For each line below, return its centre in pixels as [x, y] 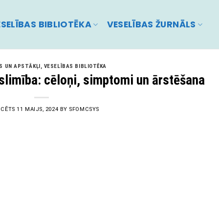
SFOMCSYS [84, 109]
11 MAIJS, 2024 [38, 109]
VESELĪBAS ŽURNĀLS [151, 24]
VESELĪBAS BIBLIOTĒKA [75, 66]
